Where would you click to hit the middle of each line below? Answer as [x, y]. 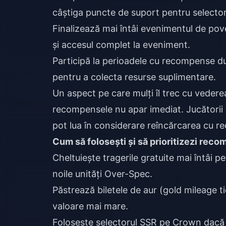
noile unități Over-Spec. [102, 174]
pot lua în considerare [100, 125]
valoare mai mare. [90, 206]
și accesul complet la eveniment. [121, 45]
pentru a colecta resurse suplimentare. [134, 77]
